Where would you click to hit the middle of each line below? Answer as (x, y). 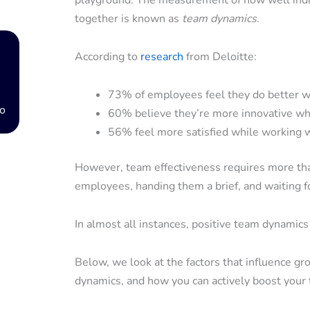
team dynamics (219, 19)
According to (108, 57)
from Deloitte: (220, 57)
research (162, 57)
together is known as (128, 19)
